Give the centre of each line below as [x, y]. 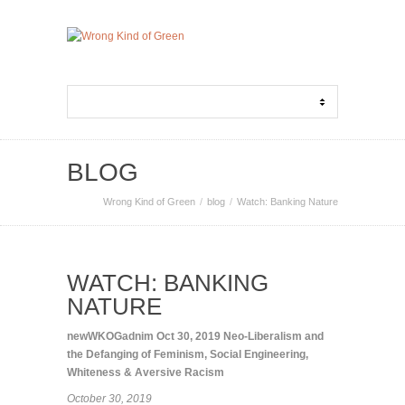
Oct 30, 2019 [188, 336]
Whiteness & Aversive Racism [146, 372]
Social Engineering [258, 354]
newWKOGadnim [110, 336]
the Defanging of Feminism [136, 354]
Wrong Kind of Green [149, 202]
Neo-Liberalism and [273, 336]
